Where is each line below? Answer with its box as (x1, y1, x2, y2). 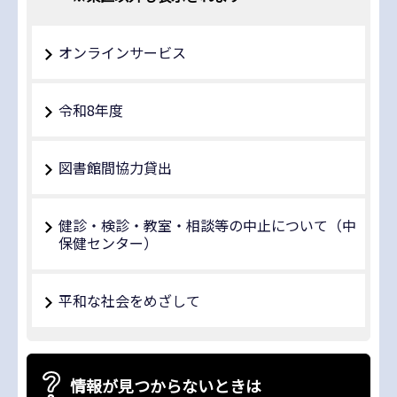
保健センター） (58, 232, 158, 254)
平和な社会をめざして (58, 290, 200, 312)
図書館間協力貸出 (58, 157, 172, 179)
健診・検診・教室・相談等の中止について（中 (58, 214, 356, 237)
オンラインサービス (58, 42, 186, 64)
